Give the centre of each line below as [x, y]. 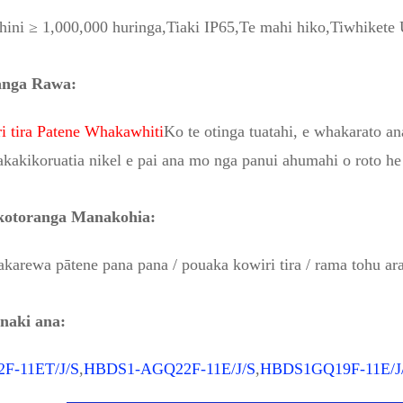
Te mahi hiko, [285, 27]
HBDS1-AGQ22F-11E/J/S [170, 369]
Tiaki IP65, [203, 27]
